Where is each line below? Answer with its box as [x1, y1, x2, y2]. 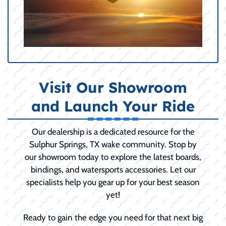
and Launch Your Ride [31, 97, 195, 116]
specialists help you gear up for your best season [26, 177, 200, 188]
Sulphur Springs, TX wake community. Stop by [29, 139, 197, 150]
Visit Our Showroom [39, 78, 187, 97]
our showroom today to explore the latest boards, [25, 152, 201, 162]
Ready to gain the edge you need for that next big [23, 212, 203, 223]
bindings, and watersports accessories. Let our [30, 164, 196, 175]
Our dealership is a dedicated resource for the [31, 127, 195, 137]
